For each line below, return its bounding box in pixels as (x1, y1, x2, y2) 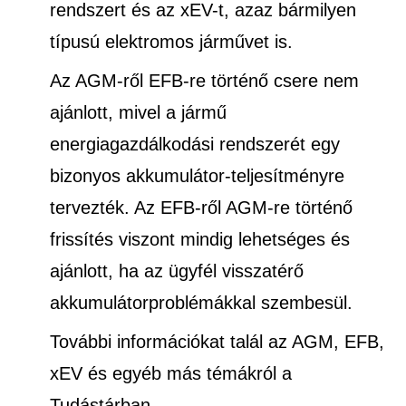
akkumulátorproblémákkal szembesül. (50, 292, 353, 313)
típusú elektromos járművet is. (50, 31, 293, 52)
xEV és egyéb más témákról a (50, 362, 292, 383)
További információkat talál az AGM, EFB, (50, 331, 384, 352)
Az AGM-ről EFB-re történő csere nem (50, 70, 359, 91)
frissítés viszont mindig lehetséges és (50, 228, 350, 249)
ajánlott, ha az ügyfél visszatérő (50, 260, 304, 281)
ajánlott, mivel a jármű (50, 101, 227, 122)
